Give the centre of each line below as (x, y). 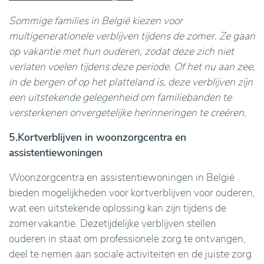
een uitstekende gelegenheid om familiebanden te (120, 97)
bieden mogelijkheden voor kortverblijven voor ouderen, (132, 193)
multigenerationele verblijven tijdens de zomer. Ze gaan (132, 36)
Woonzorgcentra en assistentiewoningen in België (122, 177)
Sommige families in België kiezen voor (96, 21)
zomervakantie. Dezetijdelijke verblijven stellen (113, 223)
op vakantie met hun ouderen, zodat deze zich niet (121, 51)
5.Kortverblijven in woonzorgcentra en (98, 137)
